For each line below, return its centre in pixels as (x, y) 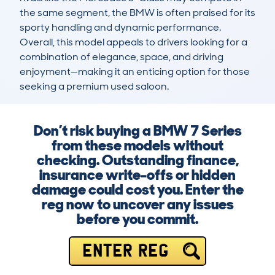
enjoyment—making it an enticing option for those (135, 72)
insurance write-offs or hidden (137, 175)
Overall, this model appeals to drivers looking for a (134, 42)
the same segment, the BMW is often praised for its (137, 13)
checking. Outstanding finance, (137, 160)
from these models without (137, 145)
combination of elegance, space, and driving (122, 57)
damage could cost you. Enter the (137, 190)
